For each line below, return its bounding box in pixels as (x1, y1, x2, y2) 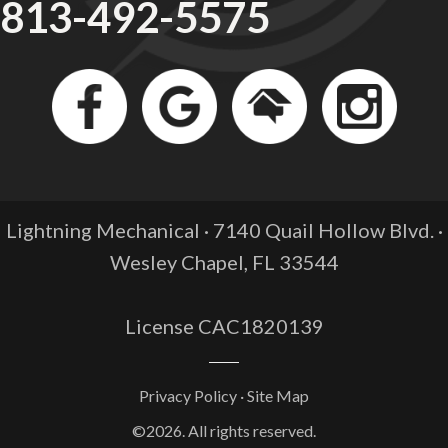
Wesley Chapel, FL (109, 250, 275, 274)
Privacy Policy (139, 386, 237, 405)
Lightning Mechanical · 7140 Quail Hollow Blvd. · (5, 218, 443, 242)
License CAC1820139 (124, 314, 324, 338)
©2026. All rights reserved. (132, 421, 316, 440)
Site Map (247, 386, 309, 405)
